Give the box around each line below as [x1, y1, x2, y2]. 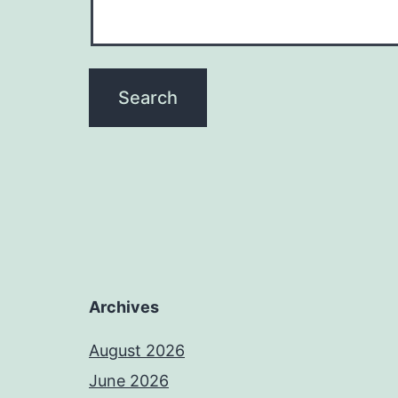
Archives [89, 298, 159, 316]
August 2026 [89, 341, 185, 360]
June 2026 [89, 371, 169, 390]
